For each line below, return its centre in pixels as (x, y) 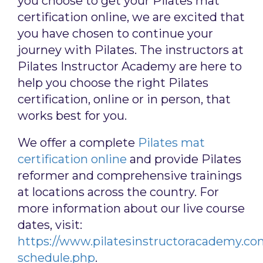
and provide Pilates (184, 159)
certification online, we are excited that (131, 17)
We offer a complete (78, 143)
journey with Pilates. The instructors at (131, 50)
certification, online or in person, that (124, 99)
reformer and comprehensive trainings (130, 176)
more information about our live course (131, 208)
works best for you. (72, 116)
